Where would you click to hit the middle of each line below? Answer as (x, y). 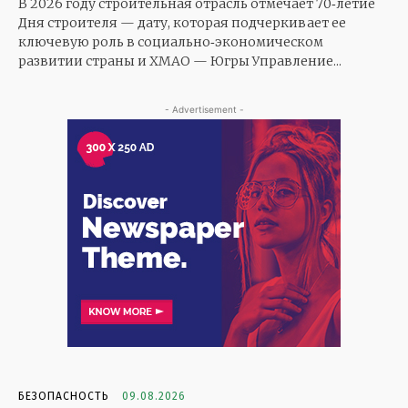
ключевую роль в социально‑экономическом (171, 42)
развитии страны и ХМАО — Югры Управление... (180, 61)
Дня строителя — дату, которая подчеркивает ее (182, 23)
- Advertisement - (204, 110)
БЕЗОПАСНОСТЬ (64, 397)
